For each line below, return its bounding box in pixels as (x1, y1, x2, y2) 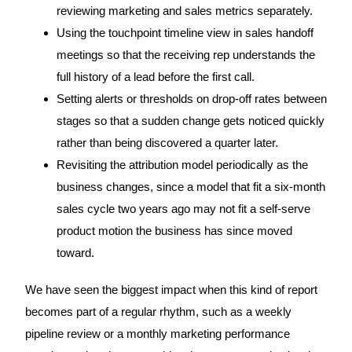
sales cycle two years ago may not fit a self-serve (56, 202, 310, 215)
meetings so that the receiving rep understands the (56, 48, 315, 61)
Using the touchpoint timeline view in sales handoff (56, 26, 313, 39)
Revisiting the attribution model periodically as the (56, 158, 308, 171)
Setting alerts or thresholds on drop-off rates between (56, 92, 327, 105)
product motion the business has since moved (56, 224, 292, 237)
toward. (56, 246, 94, 259)
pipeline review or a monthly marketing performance (24, 327, 290, 340)
